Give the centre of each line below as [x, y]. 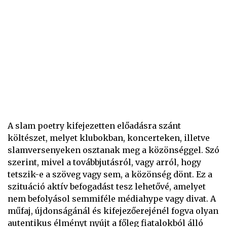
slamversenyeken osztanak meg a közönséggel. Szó [113, 150]
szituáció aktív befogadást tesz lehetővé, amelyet [107, 187]
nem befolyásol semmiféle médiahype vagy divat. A [112, 199]
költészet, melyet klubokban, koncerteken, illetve [109, 138]
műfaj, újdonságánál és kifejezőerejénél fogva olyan [113, 211]
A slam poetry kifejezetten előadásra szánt [94, 126]
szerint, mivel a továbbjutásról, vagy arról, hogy [104, 162]
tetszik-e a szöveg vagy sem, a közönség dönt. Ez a [110, 175]
